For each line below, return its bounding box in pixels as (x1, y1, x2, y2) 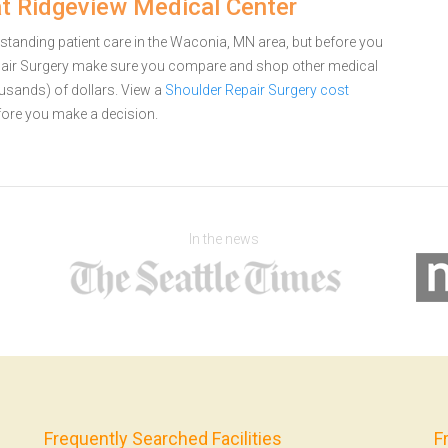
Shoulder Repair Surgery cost (165, 82, 349, 98)
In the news (189, 231, 259, 247)
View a (121, 82, 165, 98)
